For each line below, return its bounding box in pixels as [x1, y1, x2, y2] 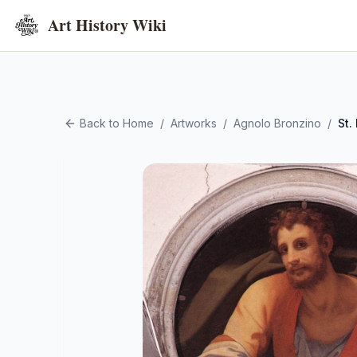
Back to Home [80, 116, 154, 130]
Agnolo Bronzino [233, 116, 321, 130]
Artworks [171, 116, 217, 130]
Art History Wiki [48, 14, 167, 37]
